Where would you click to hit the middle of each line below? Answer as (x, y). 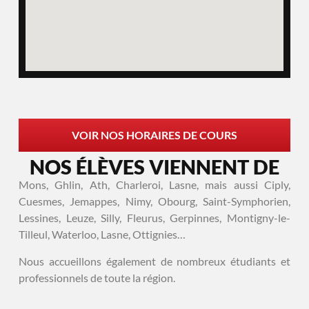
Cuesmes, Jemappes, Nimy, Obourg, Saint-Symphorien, (154, 201)
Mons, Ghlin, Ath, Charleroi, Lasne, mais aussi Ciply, (154, 185)
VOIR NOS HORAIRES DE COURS (154, 134)
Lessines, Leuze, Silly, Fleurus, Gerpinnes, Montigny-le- (154, 218)
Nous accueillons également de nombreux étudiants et (154, 261)
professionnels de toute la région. (97, 277)
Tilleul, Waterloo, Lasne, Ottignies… (102, 235)
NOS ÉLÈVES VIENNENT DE (154, 167)
